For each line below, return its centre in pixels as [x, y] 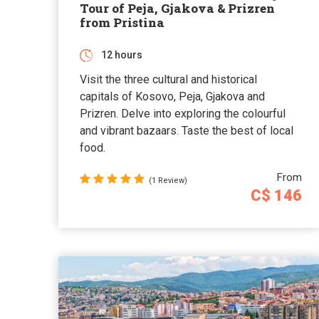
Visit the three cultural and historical [168, 79]
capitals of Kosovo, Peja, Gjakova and [172, 96]
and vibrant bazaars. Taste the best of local [187, 130]
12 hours [122, 54]
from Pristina [122, 22]
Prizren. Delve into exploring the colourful [183, 113]
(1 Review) [168, 180]
